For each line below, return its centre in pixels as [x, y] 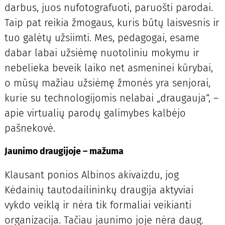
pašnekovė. [30, 128]
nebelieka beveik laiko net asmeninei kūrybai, [108, 68]
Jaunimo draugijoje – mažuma [64, 151]
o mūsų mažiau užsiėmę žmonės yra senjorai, [107, 83]
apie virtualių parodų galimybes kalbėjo [95, 113]
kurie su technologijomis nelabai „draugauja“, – [111, 98]
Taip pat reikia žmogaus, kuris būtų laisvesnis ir [112, 22]
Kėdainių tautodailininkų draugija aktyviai [99, 190]
